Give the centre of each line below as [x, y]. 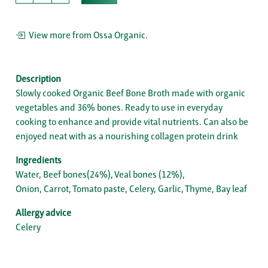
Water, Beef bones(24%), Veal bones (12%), [100, 175]
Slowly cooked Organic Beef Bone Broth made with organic [130, 93]
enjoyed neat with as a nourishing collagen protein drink [127, 136]
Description [38, 79]
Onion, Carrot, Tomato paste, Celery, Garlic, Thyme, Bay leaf [131, 189]
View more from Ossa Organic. [86, 35]
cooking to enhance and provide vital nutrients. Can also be [132, 122]
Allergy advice [43, 213]
